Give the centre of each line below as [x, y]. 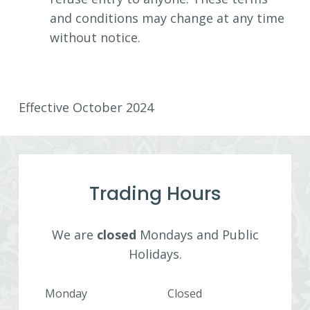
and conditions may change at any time [167, 18]
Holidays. [155, 254]
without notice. [95, 38]
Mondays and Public [197, 235]
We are [74, 235]
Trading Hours [155, 194]
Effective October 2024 [86, 108]
